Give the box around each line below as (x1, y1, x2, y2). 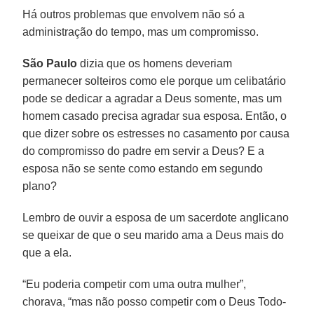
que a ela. (22, 246, 72, 259)
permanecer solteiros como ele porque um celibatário (22, 74, 287, 87)
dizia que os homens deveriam (77, 57, 233, 69)
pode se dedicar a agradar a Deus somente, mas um (22, 92, 282, 104)
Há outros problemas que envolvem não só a (22, 8, 245, 20)
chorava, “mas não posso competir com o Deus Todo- (22, 295, 287, 308)
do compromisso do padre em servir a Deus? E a (22, 144, 265, 157)
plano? (22, 179, 57, 192)
